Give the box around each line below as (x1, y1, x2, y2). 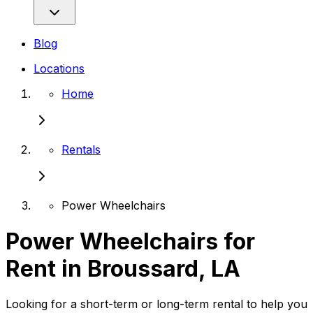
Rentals (61, 143, 101, 157)
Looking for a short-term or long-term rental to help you (6, 297, 307, 312)
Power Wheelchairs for (6, 227, 255, 255)
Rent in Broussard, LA (6, 254, 240, 282)
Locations (34, 61, 85, 76)
